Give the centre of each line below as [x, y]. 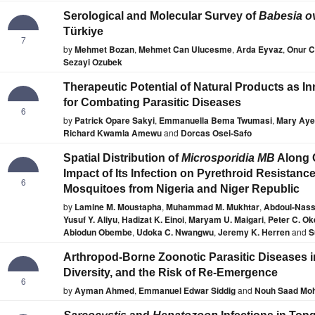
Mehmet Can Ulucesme [185, 50]
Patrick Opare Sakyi [115, 121]
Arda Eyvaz [259, 50]
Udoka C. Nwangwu [175, 232]
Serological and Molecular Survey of [161, 16]
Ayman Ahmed [104, 291]
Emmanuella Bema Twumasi [216, 121]
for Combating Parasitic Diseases [152, 103]
